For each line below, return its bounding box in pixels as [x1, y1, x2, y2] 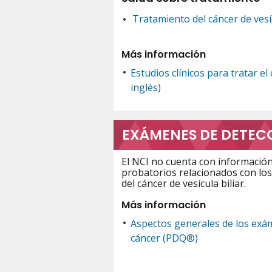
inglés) [130, 81, 161, 95]
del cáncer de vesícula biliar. [121, 176, 246, 190]
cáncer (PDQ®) [130, 231, 198, 245]
